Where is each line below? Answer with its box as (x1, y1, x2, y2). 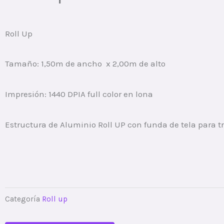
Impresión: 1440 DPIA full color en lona (5, 89, 153, 99)
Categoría (5, 194, 40, 204)
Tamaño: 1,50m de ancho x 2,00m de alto (5, 58, 165, 69)
